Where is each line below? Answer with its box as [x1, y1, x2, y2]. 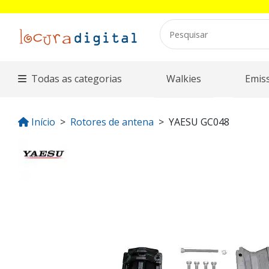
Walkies [166, 72, 201, 85]
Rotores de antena [70, 115, 154, 128]
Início [31, 115, 55, 128]
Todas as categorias [31, 72, 122, 85]
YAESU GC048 [169, 115, 229, 128]
